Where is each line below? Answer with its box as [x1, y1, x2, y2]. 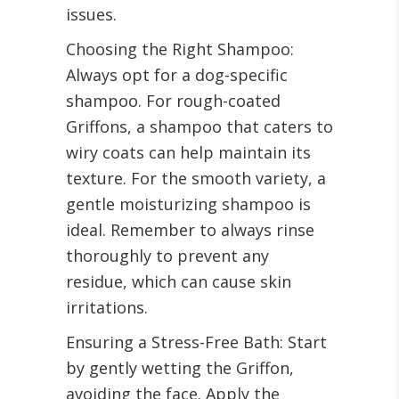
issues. [66, 4, 117, 26]
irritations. [66, 297, 148, 319]
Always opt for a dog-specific [66, 64, 288, 86]
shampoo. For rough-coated [66, 90, 281, 112]
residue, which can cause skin [66, 271, 291, 293]
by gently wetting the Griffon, [66, 357, 294, 379]
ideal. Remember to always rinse [66, 219, 314, 241]
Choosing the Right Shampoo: [66, 38, 294, 61]
